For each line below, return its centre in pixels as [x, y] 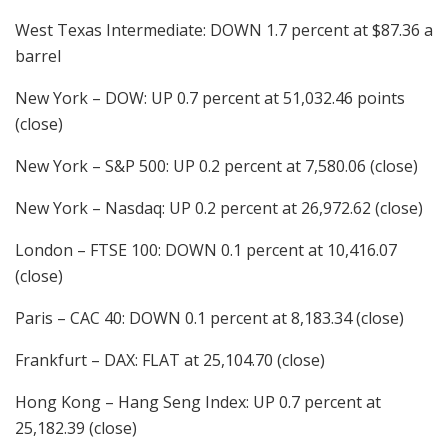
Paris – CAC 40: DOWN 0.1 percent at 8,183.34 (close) [209, 318]
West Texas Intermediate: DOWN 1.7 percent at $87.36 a [224, 30]
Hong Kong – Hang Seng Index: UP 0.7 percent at [198, 402]
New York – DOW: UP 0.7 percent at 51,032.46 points [210, 98]
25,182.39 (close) [76, 428]
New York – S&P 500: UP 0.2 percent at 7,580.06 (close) [216, 166]
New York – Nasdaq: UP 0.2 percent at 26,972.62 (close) [219, 208]
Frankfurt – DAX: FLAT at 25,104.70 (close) [170, 360]
